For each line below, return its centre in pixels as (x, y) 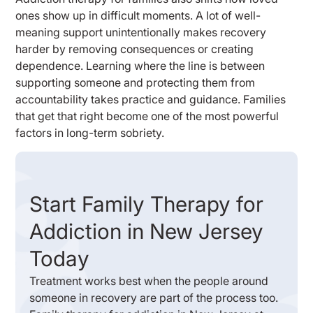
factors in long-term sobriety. (90, 133)
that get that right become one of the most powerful (147, 116)
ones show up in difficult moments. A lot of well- (138, 16)
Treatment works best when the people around (149, 281)
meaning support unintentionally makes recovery (141, 32)
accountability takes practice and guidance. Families (151, 100)
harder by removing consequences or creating (135, 49)
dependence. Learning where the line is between (140, 66)
